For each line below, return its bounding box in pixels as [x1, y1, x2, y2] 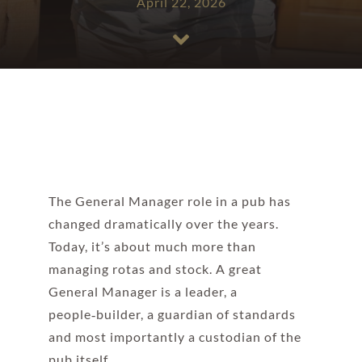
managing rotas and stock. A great [48, 261, 262, 277]
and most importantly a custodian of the [48, 329, 301, 345]
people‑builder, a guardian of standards [48, 306, 296, 322]
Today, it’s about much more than [48, 238, 256, 255]
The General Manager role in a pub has [48, 193, 291, 209]
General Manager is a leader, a [48, 284, 238, 300]
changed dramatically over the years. [48, 216, 279, 232]
